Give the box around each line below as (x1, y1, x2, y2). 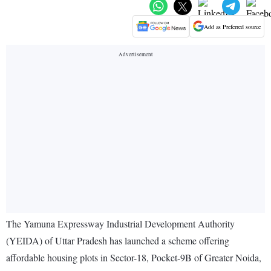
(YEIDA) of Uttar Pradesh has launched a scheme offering (6, 234, 229, 247)
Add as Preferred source (204, 22, 261, 31)
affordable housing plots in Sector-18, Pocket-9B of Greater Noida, (6, 251, 261, 264)
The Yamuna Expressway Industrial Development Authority (6, 217, 235, 230)
